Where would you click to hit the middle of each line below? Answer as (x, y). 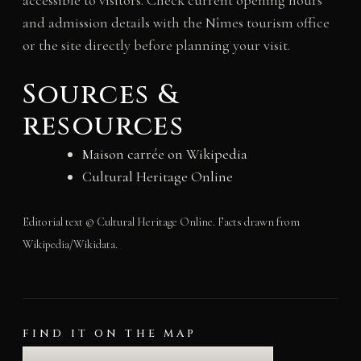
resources (103, 127)
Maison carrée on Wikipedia (164, 154)
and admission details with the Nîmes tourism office (176, 23)
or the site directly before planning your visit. (156, 46)
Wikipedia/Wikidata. (70, 245)
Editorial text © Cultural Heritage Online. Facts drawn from (161, 222)
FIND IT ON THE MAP (110, 334)
